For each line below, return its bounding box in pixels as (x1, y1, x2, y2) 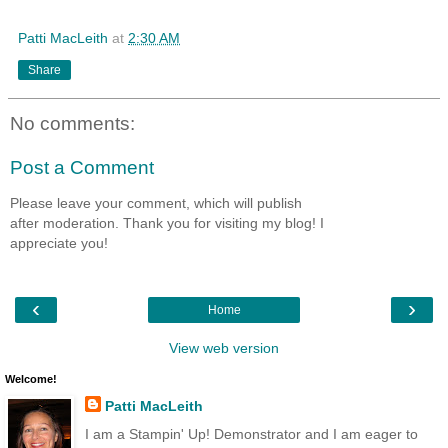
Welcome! (5, 373, 57, 386)
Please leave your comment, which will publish (10, 194, 302, 211)
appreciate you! (10, 234, 108, 251)
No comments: (10, 112, 135, 134)
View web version (169, 340, 279, 357)
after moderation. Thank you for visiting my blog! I (10, 214, 324, 231)
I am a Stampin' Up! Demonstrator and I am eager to (84, 425, 418, 442)
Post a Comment (10, 156, 154, 178)
